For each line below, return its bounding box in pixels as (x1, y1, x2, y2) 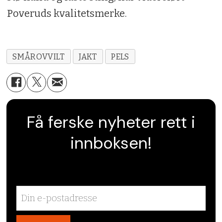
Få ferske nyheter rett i (27, 111, 195, 133)
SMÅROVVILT (12, 52, 65, 61)
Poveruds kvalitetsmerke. (6, 7, 127, 19)
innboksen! (70, 132, 152, 154)
